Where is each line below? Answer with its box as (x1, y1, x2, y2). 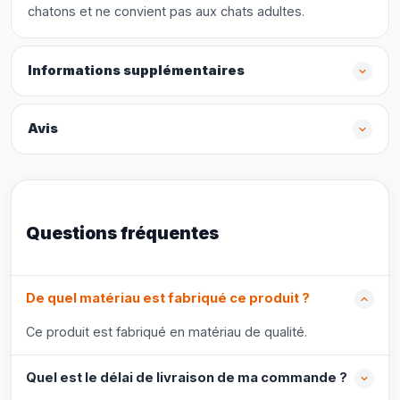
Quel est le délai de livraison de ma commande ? (26, 370, 347, 386)
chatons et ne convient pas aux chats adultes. (28, 4, 304, 19)
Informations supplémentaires (28, 62, 245, 79)
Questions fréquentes (26, 222, 219, 244)
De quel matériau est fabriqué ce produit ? (26, 290, 310, 306)
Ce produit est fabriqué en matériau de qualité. (26, 324, 307, 339)
